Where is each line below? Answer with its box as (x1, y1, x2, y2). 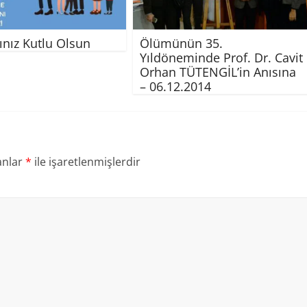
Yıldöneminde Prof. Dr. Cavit (140, 49, 303, 66)
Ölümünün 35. (140, 34, 223, 51)
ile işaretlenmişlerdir (32, 153, 140, 169)
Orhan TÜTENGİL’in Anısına (140, 63, 296, 80)
